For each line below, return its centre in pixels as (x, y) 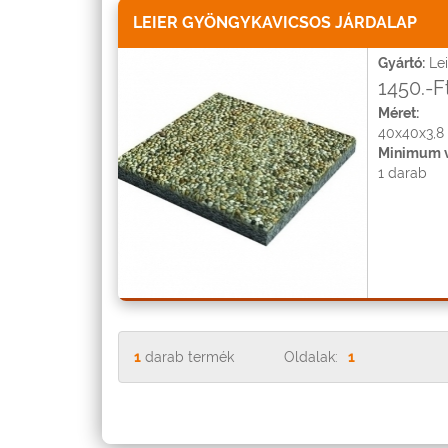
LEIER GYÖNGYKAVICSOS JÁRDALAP (275, 22)
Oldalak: (311, 357)
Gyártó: (401, 63)
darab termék (187, 357)
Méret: (398, 113)
